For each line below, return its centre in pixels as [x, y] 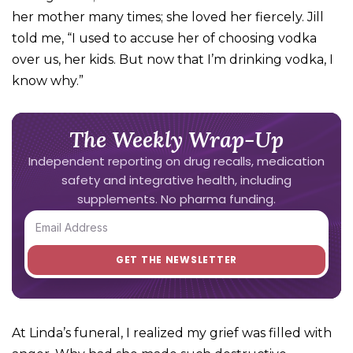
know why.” [51, 80]
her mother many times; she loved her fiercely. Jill [168, 17]
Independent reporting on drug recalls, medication [176, 161]
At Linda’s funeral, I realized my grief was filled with [172, 333]
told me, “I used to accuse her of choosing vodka [164, 38]
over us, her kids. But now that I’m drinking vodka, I [173, 59]
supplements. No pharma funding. [176, 199]
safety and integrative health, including [176, 180]
